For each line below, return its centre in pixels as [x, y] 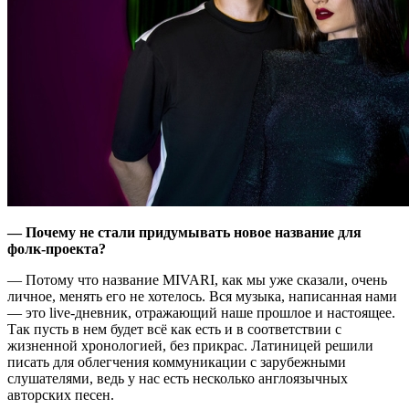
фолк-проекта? [57, 249]
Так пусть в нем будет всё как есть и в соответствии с [174, 330]
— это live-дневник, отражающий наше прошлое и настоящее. [201, 313]
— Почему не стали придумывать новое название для [184, 233]
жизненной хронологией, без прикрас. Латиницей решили [190, 346]
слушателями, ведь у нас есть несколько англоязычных [178, 379]
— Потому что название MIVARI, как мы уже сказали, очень [197, 280]
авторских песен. [61, 395]
